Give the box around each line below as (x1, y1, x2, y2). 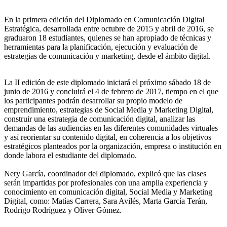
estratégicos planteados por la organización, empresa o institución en (4, 142, 221, 150)
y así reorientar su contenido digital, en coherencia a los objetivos (4, 133, 211, 141)
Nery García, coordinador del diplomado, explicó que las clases (4, 169, 206, 178)
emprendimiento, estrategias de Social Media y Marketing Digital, (4, 105, 213, 114)
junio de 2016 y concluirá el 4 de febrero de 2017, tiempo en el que (4, 87, 218, 96)
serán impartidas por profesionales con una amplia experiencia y (4, 178, 208, 187)
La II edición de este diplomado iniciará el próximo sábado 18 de (4, 78, 211, 87)
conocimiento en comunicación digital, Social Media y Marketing (4, 187, 212, 196)
